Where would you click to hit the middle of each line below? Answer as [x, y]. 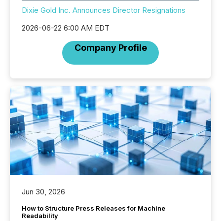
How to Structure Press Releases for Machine [93, 208]
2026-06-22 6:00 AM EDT [66, 28]
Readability [40, 216]
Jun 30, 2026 [43, 192]
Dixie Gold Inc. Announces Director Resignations [104, 10]
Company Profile [110, 48]
